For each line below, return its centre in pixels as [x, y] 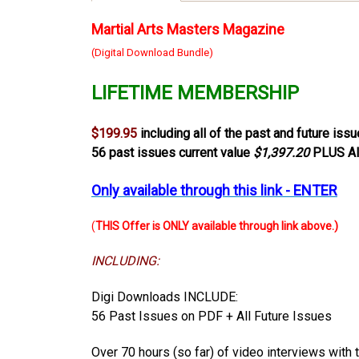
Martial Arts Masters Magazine [188, 29]
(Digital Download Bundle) [152, 52]
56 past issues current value [172, 152]
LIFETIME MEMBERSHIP [195, 93]
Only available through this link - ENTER [214, 190]
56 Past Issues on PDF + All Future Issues [212, 316]
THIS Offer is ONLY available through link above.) [217, 226]
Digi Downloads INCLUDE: [165, 296]
